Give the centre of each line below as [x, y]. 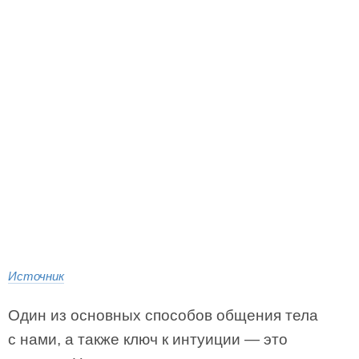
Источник [36, 276]
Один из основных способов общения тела [163, 315]
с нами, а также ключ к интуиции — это [148, 339]
